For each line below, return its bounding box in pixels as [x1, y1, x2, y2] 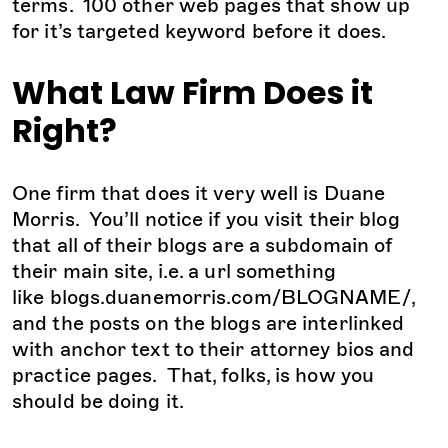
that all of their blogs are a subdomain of [12, 233, 393, 258]
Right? [12, 108, 117, 154]
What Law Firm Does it [12, 70, 373, 116]
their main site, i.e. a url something [12, 259, 336, 284]
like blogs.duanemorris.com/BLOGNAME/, [12, 285, 415, 310]
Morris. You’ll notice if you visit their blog [12, 207, 400, 232]
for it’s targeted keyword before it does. [12, 19, 387, 44]
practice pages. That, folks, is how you [12, 363, 375, 388]
